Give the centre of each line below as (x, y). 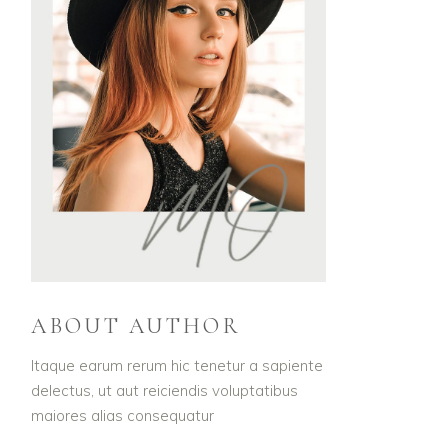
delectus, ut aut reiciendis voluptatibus (165, 390)
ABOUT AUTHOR (136, 325)
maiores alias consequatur (123, 415)
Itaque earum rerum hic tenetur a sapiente (177, 365)
